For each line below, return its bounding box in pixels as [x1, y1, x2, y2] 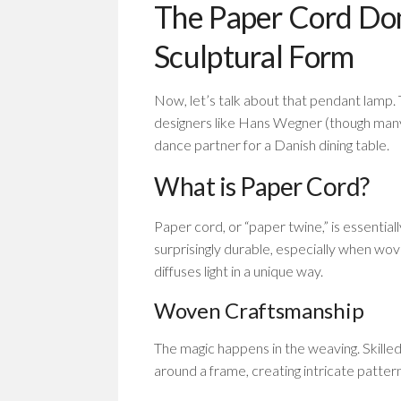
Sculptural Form [154, 38, 354, 74]
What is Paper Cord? [154, 171, 370, 201]
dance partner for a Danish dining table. [154, 136, 389, 153]
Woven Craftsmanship [154, 297, 364, 323]
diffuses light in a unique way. [154, 262, 323, 279]
